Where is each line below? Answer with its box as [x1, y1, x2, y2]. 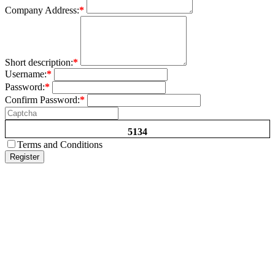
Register [10, 152, 39, 161]
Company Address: [5, 4, 79, 15]
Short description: [5, 56, 73, 68]
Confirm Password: [5, 94, 80, 105]
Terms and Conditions [17, 139, 103, 150]
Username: [5, 68, 47, 79]
